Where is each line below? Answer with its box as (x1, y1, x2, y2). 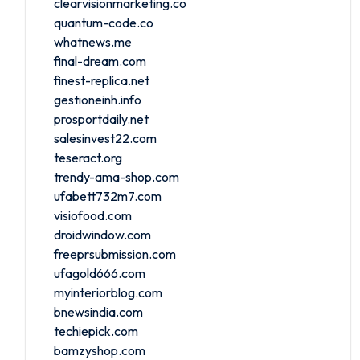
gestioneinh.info (54, 91, 141, 108)
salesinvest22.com (54, 129, 157, 146)
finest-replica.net (54, 72, 149, 88)
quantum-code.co (54, 14, 153, 31)
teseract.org (54, 149, 122, 166)
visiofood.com (54, 207, 132, 223)
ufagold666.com (54, 264, 145, 281)
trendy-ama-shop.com (54, 168, 179, 185)
